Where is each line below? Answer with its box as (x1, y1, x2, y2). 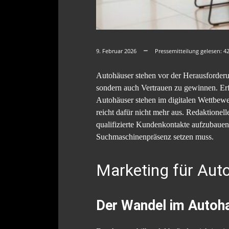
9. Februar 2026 (96, 47, 136, 55)
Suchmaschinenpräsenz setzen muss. (96, 132, 214, 141)
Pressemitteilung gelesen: (155, 47, 223, 55)
